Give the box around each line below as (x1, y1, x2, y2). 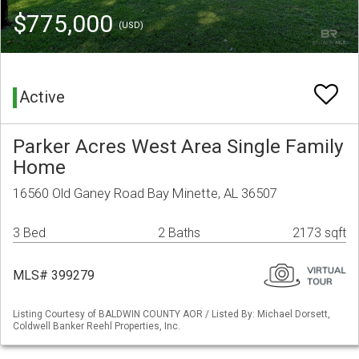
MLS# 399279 (13, 268, 95, 284)
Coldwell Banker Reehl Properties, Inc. (13, 321, 180, 333)
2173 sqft (292, 225, 346, 241)
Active (19, 87, 65, 107)
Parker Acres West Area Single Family (13, 135, 344, 159)
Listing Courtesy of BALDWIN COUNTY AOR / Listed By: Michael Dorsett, (13, 309, 330, 321)
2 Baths (158, 225, 200, 241)
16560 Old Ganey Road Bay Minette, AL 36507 (13, 185, 277, 202)
